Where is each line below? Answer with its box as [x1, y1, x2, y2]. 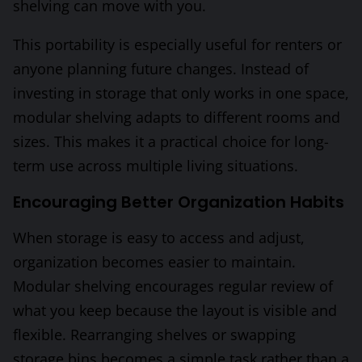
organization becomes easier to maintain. [13, 252, 296, 272]
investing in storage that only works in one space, [13, 83, 349, 103]
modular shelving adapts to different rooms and [13, 107, 340, 128]
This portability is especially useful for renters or [13, 35, 342, 55]
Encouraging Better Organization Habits [13, 191, 344, 214]
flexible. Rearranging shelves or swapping [13, 325, 296, 345]
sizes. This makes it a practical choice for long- [13, 132, 329, 152]
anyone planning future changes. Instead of [13, 59, 309, 79]
